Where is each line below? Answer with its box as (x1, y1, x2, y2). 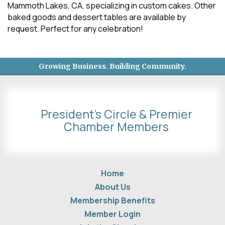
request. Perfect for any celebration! (8, 23, 143, 35)
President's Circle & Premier (40, 106, 192, 123)
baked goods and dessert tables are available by (8, 12, 186, 23)
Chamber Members (64, 119, 169, 135)
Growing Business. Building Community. (39, 62, 186, 71)
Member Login (84, 208, 141, 220)
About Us (94, 181, 131, 193)
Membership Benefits (70, 195, 155, 206)
